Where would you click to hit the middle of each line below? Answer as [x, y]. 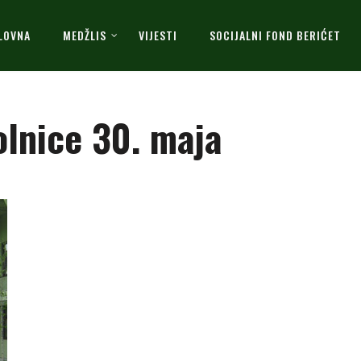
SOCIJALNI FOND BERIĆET [275, 35]
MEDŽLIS [85, 35]
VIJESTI [158, 35]
